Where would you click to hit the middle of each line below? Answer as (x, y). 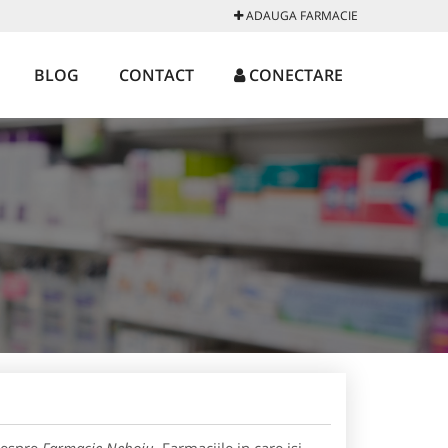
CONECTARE (294, 75)
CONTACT (156, 75)
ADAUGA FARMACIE (300, 15)
